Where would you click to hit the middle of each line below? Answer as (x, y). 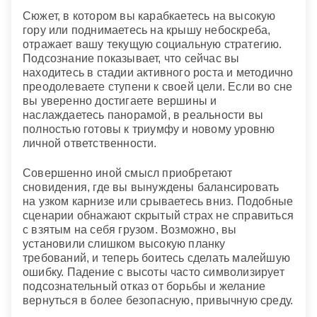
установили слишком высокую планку (124, 244)
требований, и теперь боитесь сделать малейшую (157, 258)
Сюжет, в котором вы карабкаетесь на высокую (149, 16)
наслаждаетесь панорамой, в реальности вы (143, 115)
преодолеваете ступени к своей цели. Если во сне (158, 86)
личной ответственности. (90, 143)
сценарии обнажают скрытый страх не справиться (158, 216)
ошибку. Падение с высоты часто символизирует (154, 272)
